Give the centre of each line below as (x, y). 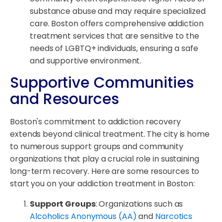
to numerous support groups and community (97, 147)
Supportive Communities (102, 83)
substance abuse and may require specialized (118, 11)
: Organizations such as (139, 204)
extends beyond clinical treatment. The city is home (110, 134)
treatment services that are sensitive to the (114, 36)
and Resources (64, 99)
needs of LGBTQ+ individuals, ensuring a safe (114, 49)
